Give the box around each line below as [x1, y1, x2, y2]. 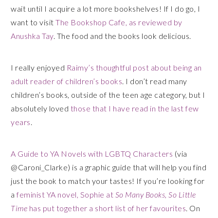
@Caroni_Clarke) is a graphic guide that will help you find [11, 163, 207, 172]
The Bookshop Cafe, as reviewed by [55, 18, 182, 27]
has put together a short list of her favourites [27, 203, 186, 213]
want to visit [11, 18, 56, 27]
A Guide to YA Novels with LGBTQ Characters [11, 149, 173, 158]
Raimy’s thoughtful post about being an [66, 63, 202, 72]
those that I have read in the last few [70, 104, 199, 113]
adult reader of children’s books [11, 76, 123, 86]
